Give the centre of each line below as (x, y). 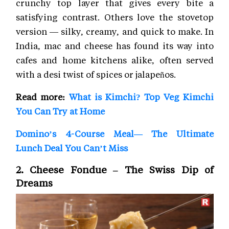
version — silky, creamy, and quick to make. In (115, 31)
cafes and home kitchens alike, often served (115, 60)
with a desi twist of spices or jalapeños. (96, 74)
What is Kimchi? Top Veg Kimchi (141, 97)
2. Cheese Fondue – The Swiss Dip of (115, 170)
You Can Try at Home (60, 111)
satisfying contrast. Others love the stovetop (115, 17)
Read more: (42, 97)
